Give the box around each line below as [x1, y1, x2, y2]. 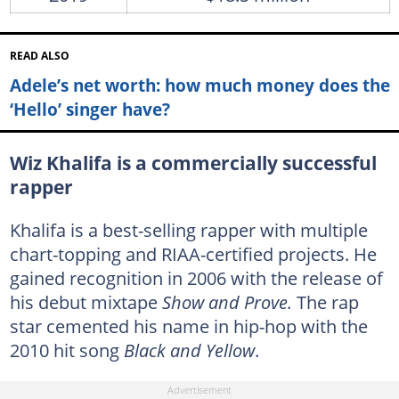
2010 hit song [9, 337, 124, 362]
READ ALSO [9, 49, 69, 63]
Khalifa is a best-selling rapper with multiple [9, 216, 368, 242]
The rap [296, 289, 359, 314]
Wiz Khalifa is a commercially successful [9, 150, 377, 175]
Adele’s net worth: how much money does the [9, 72, 390, 97]
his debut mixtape [9, 289, 162, 314]
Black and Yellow [123, 337, 255, 362]
